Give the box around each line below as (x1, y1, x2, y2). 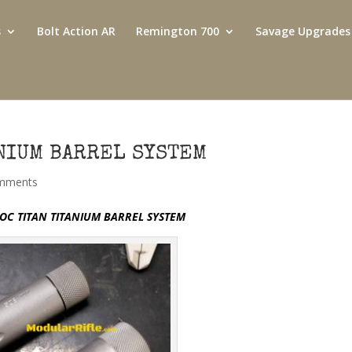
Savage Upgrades (255, 24, 350, 38)
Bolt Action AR (37, 24, 115, 38)
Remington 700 (136, 24, 219, 38)
